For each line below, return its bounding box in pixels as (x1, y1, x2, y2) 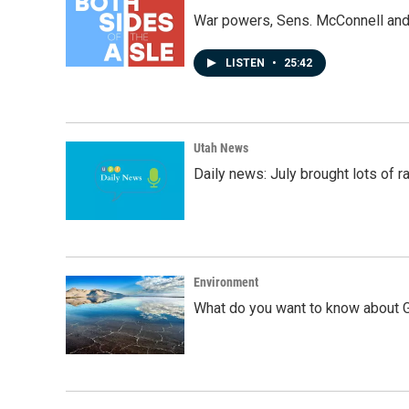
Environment (194, 274, 258, 289)
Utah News (194, 140, 248, 155)
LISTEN (225, 56, 267, 69)
